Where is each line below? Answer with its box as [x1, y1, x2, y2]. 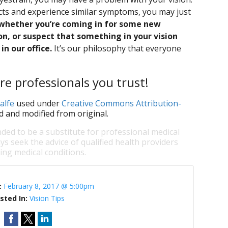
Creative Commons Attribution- [62, 98, 181, 109]
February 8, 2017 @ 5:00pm [4, 181, 95, 191]
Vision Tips [30, 193, 65, 203]
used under [14, 98, 62, 109]
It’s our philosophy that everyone [52, 43, 181, 54]
